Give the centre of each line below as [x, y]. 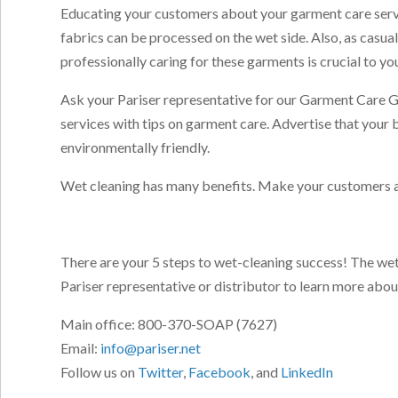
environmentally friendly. [135, 147]
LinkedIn [307, 372]
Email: [81, 348]
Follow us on [99, 372]
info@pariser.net [151, 348]
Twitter [161, 372]
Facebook [220, 372]
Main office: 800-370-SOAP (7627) [169, 324]
